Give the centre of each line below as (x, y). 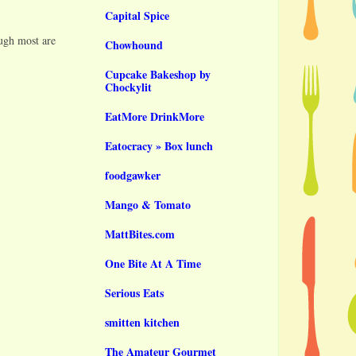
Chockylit (128, 87)
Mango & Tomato (148, 204)
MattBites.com (140, 234)
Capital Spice (137, 15)
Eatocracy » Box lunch (159, 145)
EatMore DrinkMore (155, 116)
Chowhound (134, 44)
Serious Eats (134, 292)
